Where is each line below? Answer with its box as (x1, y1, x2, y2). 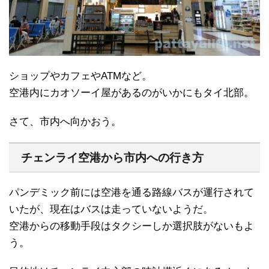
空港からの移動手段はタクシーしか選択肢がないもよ (9, 220, 254, 232)
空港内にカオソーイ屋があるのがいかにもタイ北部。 (9, 87, 254, 99)
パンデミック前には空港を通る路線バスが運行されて (9, 187, 254, 199)
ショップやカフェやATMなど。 (9, 70, 152, 82)
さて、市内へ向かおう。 (9, 116, 121, 128)
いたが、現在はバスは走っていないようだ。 (9, 204, 213, 216)
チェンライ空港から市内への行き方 (21, 151, 204, 165)
